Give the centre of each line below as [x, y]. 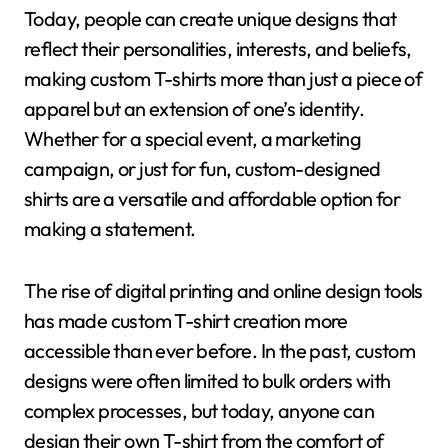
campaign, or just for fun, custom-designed [202, 168]
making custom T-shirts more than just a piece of [223, 78]
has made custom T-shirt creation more [186, 320]
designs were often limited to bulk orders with [207, 380]
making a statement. [110, 228]
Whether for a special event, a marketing [192, 138]
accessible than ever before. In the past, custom [220, 350]
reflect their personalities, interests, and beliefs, [218, 48]
